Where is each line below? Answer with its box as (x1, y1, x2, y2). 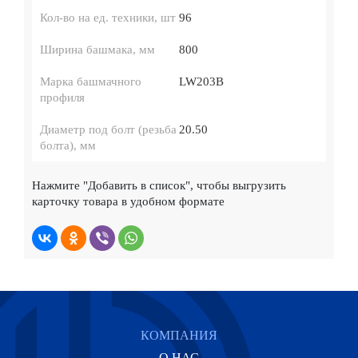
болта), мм (40, 139, 96, 152)
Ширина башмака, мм (40, 43, 155, 56)
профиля (40, 91, 85, 104)
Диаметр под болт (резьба (40, 123, 177, 136)
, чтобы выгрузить (190, 179, 286, 192)
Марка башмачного (40, 75, 141, 88)
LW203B (179, 75, 224, 88)
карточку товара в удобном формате (32, 195, 225, 208)
